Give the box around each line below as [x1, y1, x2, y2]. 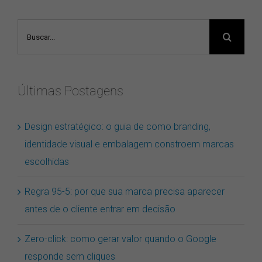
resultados [17, 45, 60, 57]
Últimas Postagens [18, 89, 123, 105]
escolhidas [25, 162, 69, 174]
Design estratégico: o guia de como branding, [25, 127, 211, 139]
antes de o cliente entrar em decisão [25, 209, 175, 221]
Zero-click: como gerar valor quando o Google [25, 239, 216, 251]
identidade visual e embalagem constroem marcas [25, 144, 234, 156]
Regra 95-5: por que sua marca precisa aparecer [25, 192, 225, 204]
